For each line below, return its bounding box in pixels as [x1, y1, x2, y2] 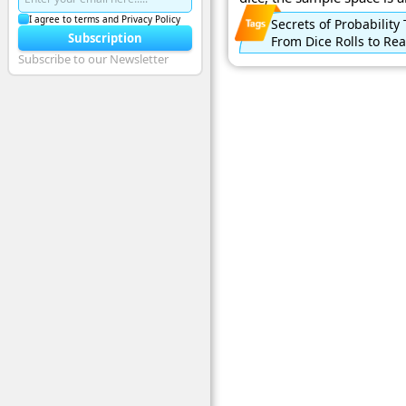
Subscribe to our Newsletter [18, 50, 169, 67]
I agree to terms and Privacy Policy [29, 12, 180, 25]
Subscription [68, 29, 142, 46]
